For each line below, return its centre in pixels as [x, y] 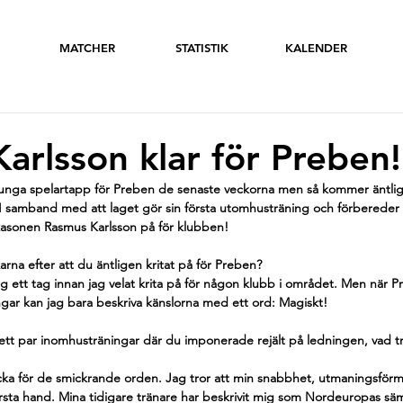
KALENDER [316, 48]
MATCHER [87, 48]
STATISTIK [201, 48]
